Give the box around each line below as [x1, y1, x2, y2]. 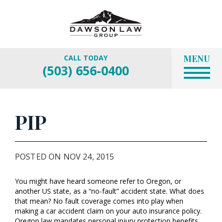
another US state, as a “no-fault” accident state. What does [15, 186, 204, 196]
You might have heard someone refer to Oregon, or [15, 176, 181, 186]
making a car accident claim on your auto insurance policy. [15, 206, 202, 216]
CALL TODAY [64, 53, 108, 62]
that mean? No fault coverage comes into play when [15, 196, 183, 206]
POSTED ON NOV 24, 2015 [15, 151, 114, 162]
